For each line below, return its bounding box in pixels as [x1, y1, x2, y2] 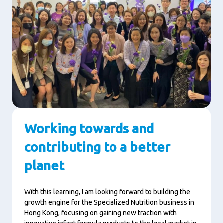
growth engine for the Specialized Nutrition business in [24, 198, 194, 206]
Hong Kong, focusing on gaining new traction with [24, 208, 177, 217]
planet [24, 157, 64, 173]
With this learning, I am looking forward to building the [24, 187, 190, 196]
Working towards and [24, 120, 154, 136]
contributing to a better [24, 139, 170, 154]
